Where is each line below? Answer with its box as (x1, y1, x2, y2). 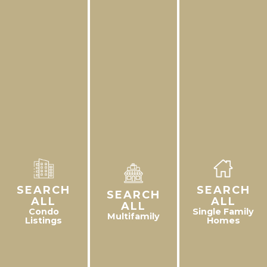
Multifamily (107, 210, 160, 222)
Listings (25, 215, 63, 226)
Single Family (193, 206, 254, 218)
